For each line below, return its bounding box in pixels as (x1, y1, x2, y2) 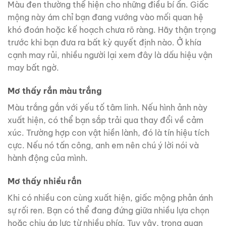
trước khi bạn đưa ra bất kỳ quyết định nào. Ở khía (8, 37, 201, 48)
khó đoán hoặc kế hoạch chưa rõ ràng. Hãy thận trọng (8, 25, 216, 35)
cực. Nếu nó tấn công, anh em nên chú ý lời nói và (8, 140, 199, 151)
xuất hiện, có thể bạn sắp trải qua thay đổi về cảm (8, 115, 203, 126)
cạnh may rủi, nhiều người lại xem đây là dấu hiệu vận (8, 50, 212, 61)
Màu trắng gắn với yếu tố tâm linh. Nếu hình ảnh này (8, 102, 207, 113)
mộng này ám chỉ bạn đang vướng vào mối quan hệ (8, 12, 203, 23)
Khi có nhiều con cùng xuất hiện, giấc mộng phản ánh (8, 193, 213, 203)
